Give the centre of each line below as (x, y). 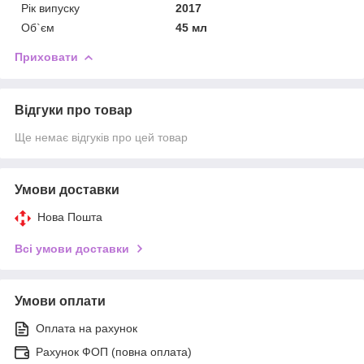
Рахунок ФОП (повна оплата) (114, 351)
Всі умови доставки (72, 248)
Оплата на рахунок (87, 328)
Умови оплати (60, 301)
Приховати (46, 56)
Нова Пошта (70, 217)
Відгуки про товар (74, 110)
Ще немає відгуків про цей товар (101, 137)
